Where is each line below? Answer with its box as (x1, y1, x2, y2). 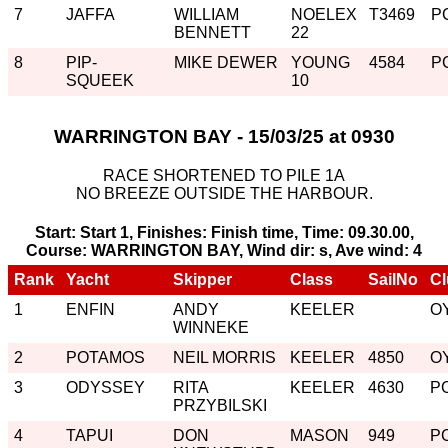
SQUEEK (66, 72, 134, 90)
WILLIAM (174, 6, 239, 24)
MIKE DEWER (174, 54, 278, 72)
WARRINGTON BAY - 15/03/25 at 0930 (53, 126, 395, 148)
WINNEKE (173, 319, 249, 337)
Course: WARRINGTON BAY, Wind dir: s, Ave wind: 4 (26, 242, 422, 260)
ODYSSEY (66, 379, 145, 397)
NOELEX (291, 6, 357, 24)
